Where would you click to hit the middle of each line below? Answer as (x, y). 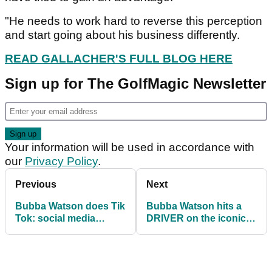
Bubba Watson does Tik (70, 206)
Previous (36, 185)
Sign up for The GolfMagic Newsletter (135, 84)
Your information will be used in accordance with (130, 148)
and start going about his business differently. (122, 35)
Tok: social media (55, 219)
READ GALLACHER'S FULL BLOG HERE (119, 59)
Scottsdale (171, 243)
